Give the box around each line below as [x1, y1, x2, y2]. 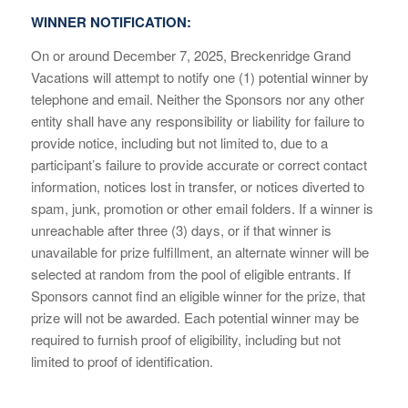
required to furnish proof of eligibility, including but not [30, 329, 341, 349]
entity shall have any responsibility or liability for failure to [30, 110, 364, 130]
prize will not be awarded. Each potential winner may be [30, 307, 359, 327]
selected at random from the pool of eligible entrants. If [30, 263, 351, 283]
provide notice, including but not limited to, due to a [30, 132, 328, 152]
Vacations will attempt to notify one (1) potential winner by [30, 66, 369, 87]
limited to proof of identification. [30, 351, 213, 371]
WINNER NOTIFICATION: [30, 12, 191, 32]
